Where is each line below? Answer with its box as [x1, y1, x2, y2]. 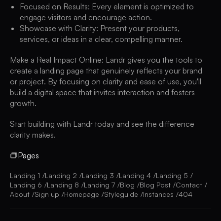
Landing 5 [156, 171, 188, 180]
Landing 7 [84, 181, 115, 189]
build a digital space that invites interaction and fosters [10, 87, 195, 98]
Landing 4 [119, 171, 151, 180]
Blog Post [140, 181, 171, 189]
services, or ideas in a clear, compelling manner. [20, 34, 183, 44]
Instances [143, 190, 174, 199]
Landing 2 [45, 171, 77, 180]
